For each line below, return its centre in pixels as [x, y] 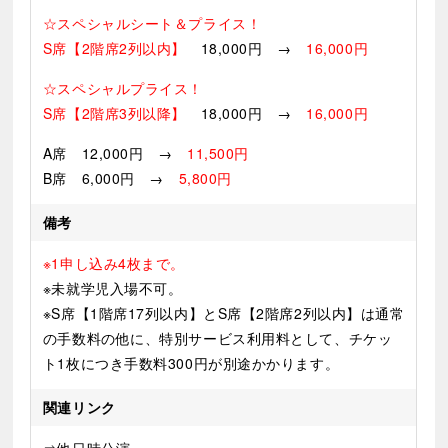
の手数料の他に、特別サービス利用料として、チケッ [217, 338]
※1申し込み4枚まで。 [113, 263]
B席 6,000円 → [110, 178]
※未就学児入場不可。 [112, 288]
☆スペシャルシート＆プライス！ [152, 23]
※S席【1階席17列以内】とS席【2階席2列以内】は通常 [223, 313]
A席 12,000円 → [115, 153]
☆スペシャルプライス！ [122, 88]
